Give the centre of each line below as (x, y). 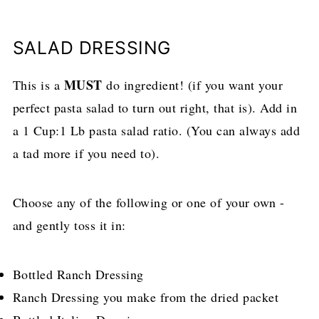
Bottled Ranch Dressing (78, 274)
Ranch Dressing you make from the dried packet (146, 297)
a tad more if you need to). (86, 153)
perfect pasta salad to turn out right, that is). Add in (155, 108)
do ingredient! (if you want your (193, 85)
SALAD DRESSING (91, 48)
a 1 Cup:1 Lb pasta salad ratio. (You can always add (156, 131)
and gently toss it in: (69, 225)
